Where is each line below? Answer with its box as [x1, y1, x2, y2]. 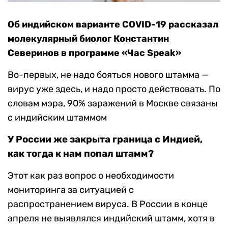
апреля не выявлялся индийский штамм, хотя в [8, 213, 215, 224]
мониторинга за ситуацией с [8, 184, 134, 196]
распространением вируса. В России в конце [8, 198, 208, 210]
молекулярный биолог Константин [8, 33, 169, 45]
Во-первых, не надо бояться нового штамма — [8, 69, 209, 81]
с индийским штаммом [8, 112, 107, 124]
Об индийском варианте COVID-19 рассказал [8, 19, 218, 31]
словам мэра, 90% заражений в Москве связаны [8, 98, 218, 109]
